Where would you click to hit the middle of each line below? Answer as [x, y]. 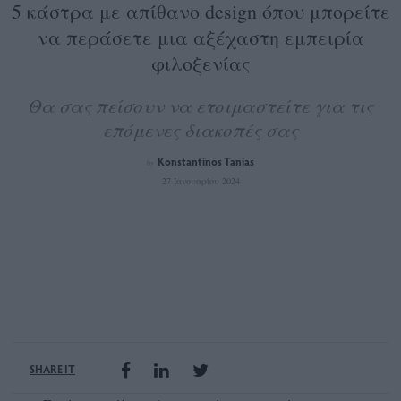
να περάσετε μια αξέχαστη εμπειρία [200, 38]
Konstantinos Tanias [206, 162]
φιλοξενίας [200, 64]
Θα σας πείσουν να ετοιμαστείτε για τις [200, 106]
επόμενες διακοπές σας [200, 130]
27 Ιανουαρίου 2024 [200, 181]
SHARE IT [52, 369]
